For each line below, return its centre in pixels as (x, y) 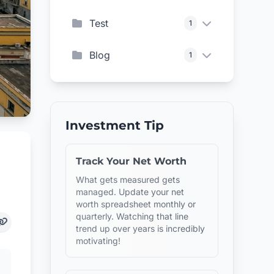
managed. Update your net (130, 192)
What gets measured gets (128, 180)
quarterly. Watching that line (132, 216)
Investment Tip (115, 125)
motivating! (98, 241)
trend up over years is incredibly (141, 228)
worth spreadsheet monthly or (136, 204)
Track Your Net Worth (131, 161)
